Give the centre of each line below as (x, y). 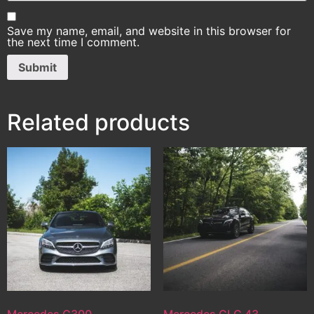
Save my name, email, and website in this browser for (149, 31)
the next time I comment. (73, 42)
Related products (98, 122)
